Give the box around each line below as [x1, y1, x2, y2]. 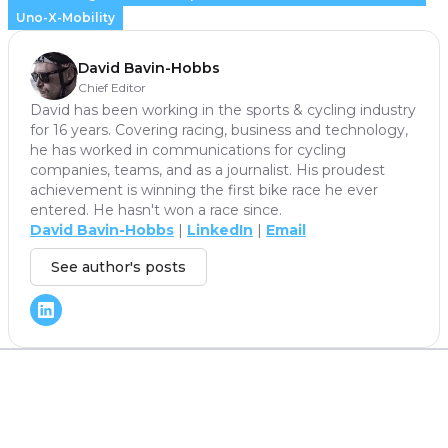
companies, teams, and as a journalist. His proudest [30, 160, 385, 179]
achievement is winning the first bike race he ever [30, 180, 378, 199]
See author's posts [51, 257, 186, 276]
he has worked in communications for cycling [30, 140, 346, 159]
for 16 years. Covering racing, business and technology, [30, 120, 408, 139]
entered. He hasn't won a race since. [30, 200, 294, 219]
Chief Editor [78, 79, 146, 95]
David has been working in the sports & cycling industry [30, 100, 416, 119]
